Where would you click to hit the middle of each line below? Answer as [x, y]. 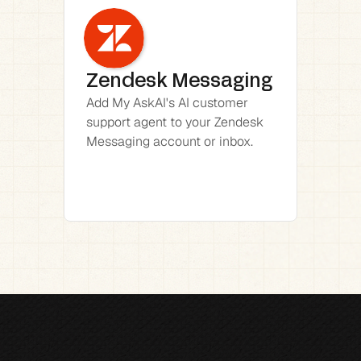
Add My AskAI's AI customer [167, 103]
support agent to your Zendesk [175, 122]
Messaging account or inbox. [170, 141]
